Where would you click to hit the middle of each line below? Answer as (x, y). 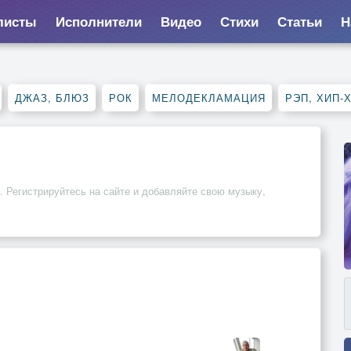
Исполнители (98, 21)
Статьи (299, 21)
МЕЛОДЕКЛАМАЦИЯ (209, 98)
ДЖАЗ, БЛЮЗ (52, 98)
